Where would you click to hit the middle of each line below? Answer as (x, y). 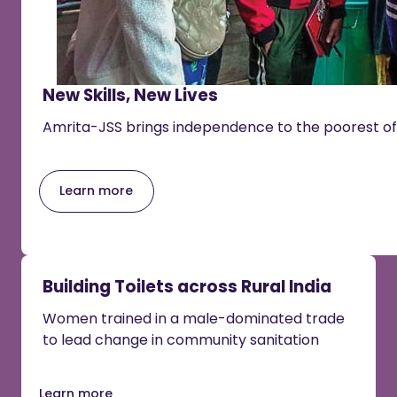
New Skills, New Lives (130, 95)
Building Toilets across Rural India (187, 287)
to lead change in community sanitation (181, 340)
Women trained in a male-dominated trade (194, 319)
